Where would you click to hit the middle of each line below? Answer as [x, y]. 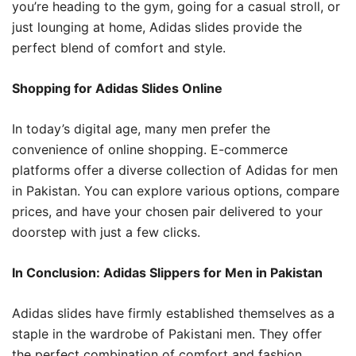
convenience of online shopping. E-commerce [150, 149]
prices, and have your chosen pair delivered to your [167, 211]
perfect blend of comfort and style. [119, 47]
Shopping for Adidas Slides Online [117, 88]
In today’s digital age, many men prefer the [141, 128]
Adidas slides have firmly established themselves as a [173, 313]
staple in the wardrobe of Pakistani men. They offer [167, 333]
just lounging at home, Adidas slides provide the [157, 27]
